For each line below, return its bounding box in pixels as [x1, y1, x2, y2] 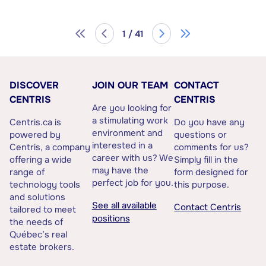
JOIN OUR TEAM [91, 78, 168, 91]
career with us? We [91, 151, 173, 164]
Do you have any [174, 116, 245, 128]
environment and [91, 126, 163, 139]
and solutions [9, 191, 65, 203]
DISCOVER [9, 78, 59, 91]
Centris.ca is [9, 116, 61, 128]
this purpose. [174, 178, 230, 191]
